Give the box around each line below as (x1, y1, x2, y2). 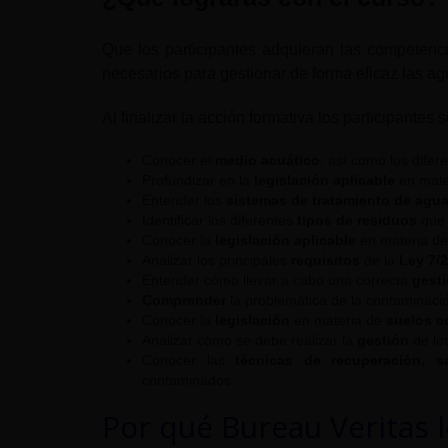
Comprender (142, 292, 230, 309)
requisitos (291, 252, 364, 269)
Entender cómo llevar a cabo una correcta (142, 272, 412, 289)
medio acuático (215, 152, 320, 169)
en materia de (290, 312, 386, 329)
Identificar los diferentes (142, 212, 297, 229)
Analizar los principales (142, 252, 291, 269)
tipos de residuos (297, 212, 417, 229)
